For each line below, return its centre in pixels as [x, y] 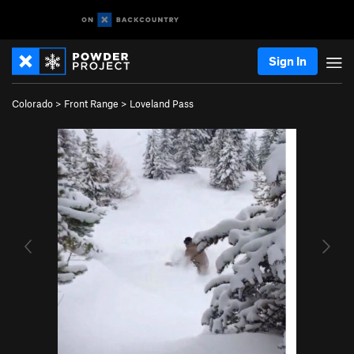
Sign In [288, 61]
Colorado [32, 104]
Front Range [91, 104]
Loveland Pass [162, 104]
